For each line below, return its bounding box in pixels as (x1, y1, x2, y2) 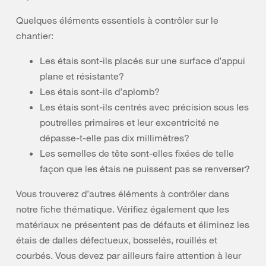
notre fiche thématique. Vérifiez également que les (16, 203, 229, 215)
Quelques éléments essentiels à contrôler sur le (16, 14, 218, 26)
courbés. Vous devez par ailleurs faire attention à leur (16, 249, 241, 261)
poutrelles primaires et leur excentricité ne (40, 116, 219, 128)
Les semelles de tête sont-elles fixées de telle (40, 147, 234, 159)
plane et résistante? (40, 70, 124, 82)
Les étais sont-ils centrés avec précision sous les (40, 101, 249, 113)
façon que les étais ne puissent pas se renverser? (40, 163, 250, 175)
